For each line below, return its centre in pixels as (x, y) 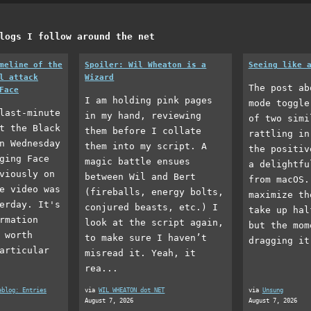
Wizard (100, 78)
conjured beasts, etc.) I (152, 207)
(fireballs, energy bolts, (154, 192)
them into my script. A (146, 146)
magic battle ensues (138, 161)
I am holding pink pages (149, 100)
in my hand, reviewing (143, 115)
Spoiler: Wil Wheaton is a (146, 65)
